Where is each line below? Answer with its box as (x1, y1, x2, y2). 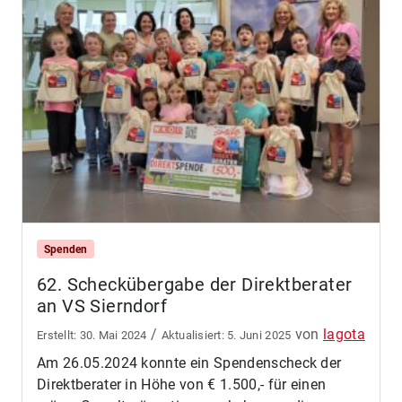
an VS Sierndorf (37, 294, 167, 317)
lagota (322, 325, 365, 343)
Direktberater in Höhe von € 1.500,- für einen (37, 375, 327, 393)
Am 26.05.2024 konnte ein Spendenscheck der (37, 354, 342, 371)
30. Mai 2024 (79, 328, 147, 342)
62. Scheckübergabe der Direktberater (37, 273, 353, 295)
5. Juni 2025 (227, 328, 292, 342)
